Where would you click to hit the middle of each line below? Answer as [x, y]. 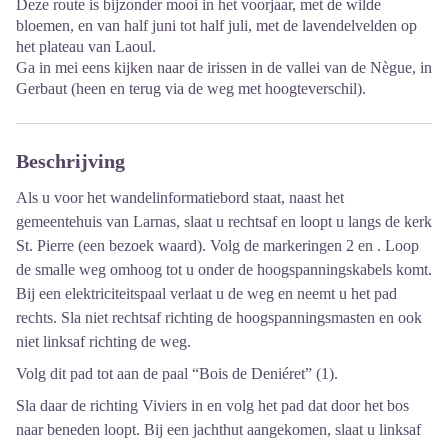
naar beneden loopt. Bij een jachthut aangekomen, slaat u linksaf [218, 429]
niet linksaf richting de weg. [103, 341]
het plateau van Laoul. [86, 46]
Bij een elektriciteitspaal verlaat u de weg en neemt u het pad [206, 293]
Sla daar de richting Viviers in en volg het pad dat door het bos [212, 405]
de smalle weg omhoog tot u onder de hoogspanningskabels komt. [224, 269]
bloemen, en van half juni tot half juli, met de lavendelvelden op [216, 25]
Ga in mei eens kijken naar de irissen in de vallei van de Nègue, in [224, 67]
